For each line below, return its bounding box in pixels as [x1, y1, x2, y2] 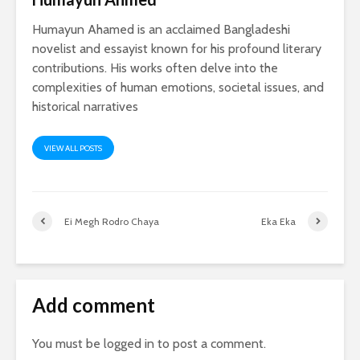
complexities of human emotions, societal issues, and [32, 80, 324, 96]
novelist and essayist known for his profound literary [32, 41, 321, 57]
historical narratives [32, 99, 138, 115]
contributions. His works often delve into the [32, 60, 278, 76]
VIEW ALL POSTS [44, 143, 102, 154]
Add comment [32, 293, 155, 317]
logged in [104, 336, 154, 352]
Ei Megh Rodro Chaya [64, 215, 159, 227]
